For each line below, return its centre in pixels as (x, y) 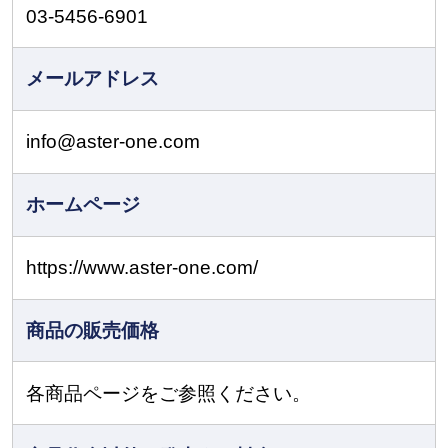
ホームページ (83, 205)
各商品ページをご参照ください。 (169, 393)
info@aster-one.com (113, 142)
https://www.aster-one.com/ (142, 268)
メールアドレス (93, 79)
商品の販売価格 (93, 330)
